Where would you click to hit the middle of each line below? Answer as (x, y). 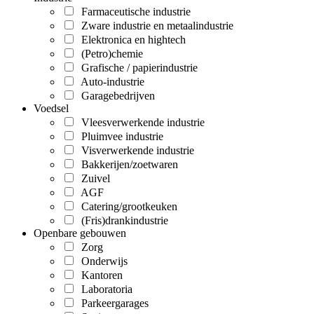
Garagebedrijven (115, 95)
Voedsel (51, 108)
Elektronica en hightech (131, 39)
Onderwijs (102, 261)
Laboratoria (104, 289)
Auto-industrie (110, 81)
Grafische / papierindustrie (137, 67)
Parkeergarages (112, 303)
